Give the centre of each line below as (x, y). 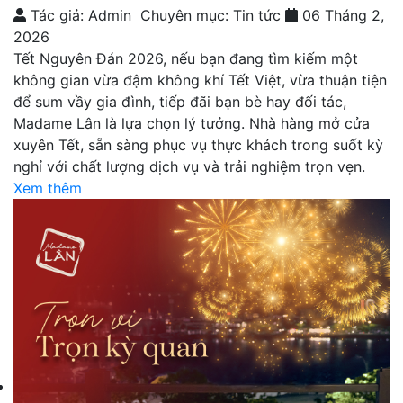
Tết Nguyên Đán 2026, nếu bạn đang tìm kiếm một (186, 59)
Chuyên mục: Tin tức (208, 16)
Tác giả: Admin (79, 16)
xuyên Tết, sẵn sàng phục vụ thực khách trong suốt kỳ (198, 145)
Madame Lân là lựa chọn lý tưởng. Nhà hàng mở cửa (192, 124)
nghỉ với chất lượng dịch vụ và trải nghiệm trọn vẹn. (189, 167)
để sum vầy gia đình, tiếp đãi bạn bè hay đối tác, (180, 102)
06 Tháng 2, (341, 16)
